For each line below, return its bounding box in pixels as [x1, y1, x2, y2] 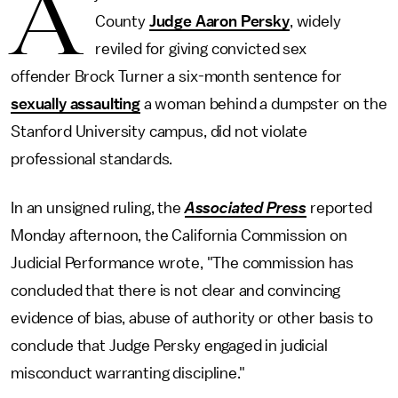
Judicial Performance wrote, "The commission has [11, 255, 354, 271]
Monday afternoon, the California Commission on [11, 227, 347, 243]
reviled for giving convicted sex [94, 41, 306, 57]
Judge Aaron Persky [148, 13, 290, 29]
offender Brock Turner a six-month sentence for [11, 68, 342, 84]
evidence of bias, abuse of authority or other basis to [11, 310, 373, 326]
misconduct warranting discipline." [11, 365, 245, 381]
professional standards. [11, 151, 173, 167]
